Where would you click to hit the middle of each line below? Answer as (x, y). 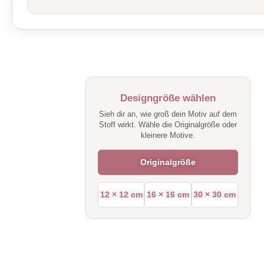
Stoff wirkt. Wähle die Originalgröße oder (168, 125)
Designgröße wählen (168, 98)
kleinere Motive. (168, 136)
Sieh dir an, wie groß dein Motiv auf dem (168, 114)
